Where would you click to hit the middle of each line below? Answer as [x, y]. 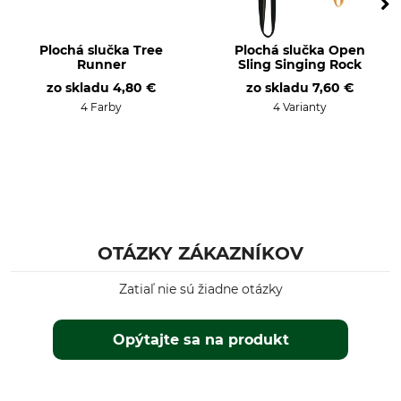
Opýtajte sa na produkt [201, 340]
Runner [101, 64]
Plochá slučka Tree [101, 50]
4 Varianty [300, 107]
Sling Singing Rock [300, 64]
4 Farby [101, 107]
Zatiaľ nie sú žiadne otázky [200, 289]
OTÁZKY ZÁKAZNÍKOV [200, 253]
